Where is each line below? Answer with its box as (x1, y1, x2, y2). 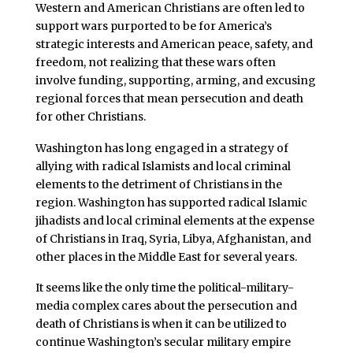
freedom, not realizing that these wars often (35, 54, 276, 69)
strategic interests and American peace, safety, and (35, 36, 313, 51)
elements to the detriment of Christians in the (35, 176, 282, 191)
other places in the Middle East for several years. (35, 249, 297, 264)
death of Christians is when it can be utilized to (35, 317, 287, 332)
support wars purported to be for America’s (35, 18, 272, 33)
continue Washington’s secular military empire (35, 335, 291, 350)
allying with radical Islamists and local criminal (35, 158, 291, 173)
